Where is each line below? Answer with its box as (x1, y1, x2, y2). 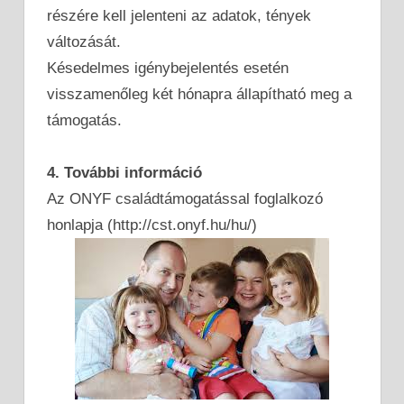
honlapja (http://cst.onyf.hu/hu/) (47, 216, 257, 234)
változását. (47, 32, 121, 50)
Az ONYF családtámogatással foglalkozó (47, 189, 323, 207)
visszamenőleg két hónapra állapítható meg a (47, 85, 352, 103)
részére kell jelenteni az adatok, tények (47, 6, 311, 24)
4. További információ (47, 163, 202, 181)
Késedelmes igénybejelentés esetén (47, 59, 289, 77)
